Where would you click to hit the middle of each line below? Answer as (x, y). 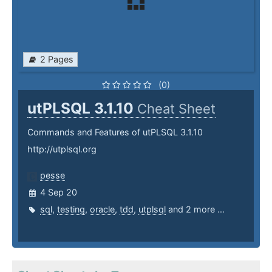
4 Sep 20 (59, 192)
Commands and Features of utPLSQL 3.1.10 (115, 132)
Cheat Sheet (176, 109)
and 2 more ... (195, 209)
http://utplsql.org (62, 149)
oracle (102, 209)
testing (71, 209)
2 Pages (57, 59)
